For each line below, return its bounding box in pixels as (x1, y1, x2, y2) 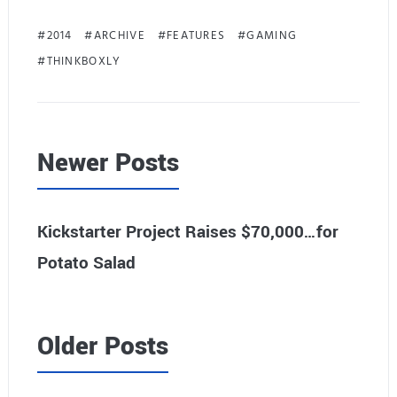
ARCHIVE (93, 27, 145, 44)
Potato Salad (37, 250, 136, 276)
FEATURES (166, 27, 226, 44)
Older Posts (37, 328, 169, 364)
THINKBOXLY (46, 53, 121, 70)
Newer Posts (37, 145, 180, 182)
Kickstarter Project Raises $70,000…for (37, 219, 339, 245)
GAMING (246, 27, 298, 44)
